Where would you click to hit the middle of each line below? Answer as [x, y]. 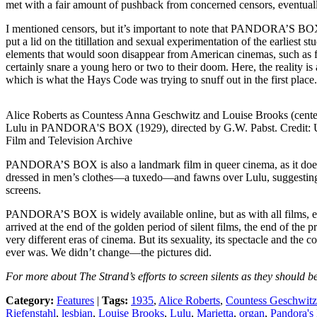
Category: [30, 300]
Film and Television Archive [69, 140]
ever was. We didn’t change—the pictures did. [109, 252]
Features [75, 300]
